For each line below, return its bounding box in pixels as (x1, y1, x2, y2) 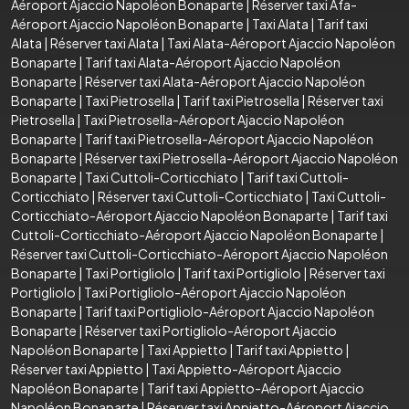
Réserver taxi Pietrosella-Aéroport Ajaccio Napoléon (85, 149, 398, 166)
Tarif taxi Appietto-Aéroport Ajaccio (147, 379, 364, 396)
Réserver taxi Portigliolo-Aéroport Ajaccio (85, 321, 337, 339)
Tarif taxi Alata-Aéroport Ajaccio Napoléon (85, 53, 341, 70)
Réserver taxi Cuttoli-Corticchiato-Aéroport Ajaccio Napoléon (11, 245, 388, 262)
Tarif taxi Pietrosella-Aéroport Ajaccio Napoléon (85, 130, 373, 147)
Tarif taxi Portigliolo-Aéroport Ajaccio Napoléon (85, 302, 374, 320)
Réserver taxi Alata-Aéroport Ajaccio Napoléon (85, 72, 365, 89)
